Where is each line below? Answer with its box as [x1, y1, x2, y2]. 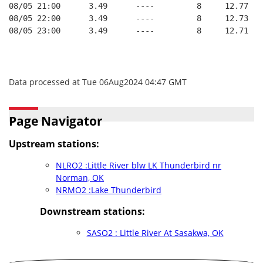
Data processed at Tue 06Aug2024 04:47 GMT [9, 76, 187, 87]
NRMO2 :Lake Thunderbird [56, 184, 161, 195]
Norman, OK [56, 172, 104, 183]
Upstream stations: [9, 137, 99, 150]
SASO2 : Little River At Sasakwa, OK [86, 227, 224, 238]
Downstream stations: [39, 205, 145, 218]
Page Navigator [9, 113, 103, 129]
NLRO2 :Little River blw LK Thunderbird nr [56, 160, 221, 171]
